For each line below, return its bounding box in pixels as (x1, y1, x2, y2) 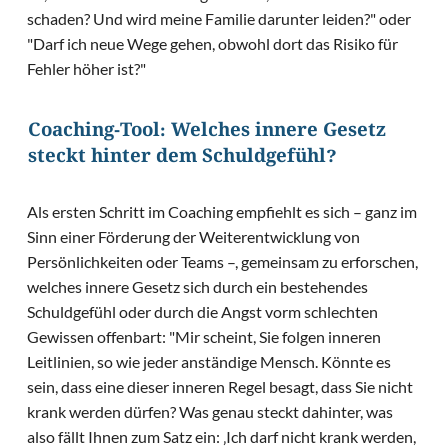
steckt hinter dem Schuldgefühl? (28, 146, 336, 172)
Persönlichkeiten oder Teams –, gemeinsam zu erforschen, (27, 252, 419, 272)
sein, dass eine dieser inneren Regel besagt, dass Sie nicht (27, 377, 414, 397)
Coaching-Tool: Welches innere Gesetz (28, 120, 386, 146)
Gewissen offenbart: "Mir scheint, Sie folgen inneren (27, 327, 382, 347)
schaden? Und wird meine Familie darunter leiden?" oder (27, 9, 412, 29)
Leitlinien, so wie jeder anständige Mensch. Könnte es (27, 352, 392, 372)
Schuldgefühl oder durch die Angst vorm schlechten (27, 302, 379, 322)
